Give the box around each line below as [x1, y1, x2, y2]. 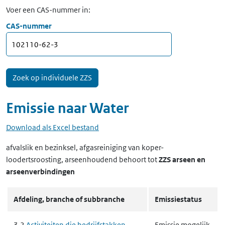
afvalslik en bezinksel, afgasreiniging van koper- [6, 143, 164, 152]
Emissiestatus [155, 194, 202, 204]
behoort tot [118, 155, 159, 164]
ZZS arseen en [159, 155, 205, 164]
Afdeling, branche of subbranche [14, 194, 125, 204]
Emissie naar [6, 99, 89, 117]
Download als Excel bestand [6, 123, 99, 132]
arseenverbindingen [6, 167, 75, 176]
